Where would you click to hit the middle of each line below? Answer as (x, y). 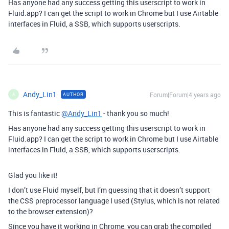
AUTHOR (73, 94)
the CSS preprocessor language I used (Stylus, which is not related (114, 200)
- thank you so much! (135, 113)
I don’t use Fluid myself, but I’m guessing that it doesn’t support (109, 190)
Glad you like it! (33, 175)
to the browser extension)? (51, 211)
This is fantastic (35, 113)
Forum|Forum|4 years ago (185, 94)
